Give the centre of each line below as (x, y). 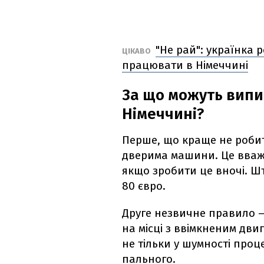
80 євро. (144, 186)
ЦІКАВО (137, 51)
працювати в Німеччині (185, 65)
